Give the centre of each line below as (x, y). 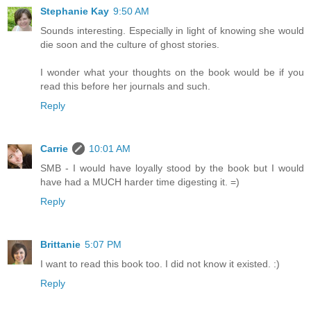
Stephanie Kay (75, 11)
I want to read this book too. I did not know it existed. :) (160, 264)
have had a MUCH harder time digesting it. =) (140, 182)
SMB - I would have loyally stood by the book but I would (172, 168)
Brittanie (60, 245)
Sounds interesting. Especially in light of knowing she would (172, 31)
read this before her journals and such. (125, 86)
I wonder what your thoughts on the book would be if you (172, 73)
